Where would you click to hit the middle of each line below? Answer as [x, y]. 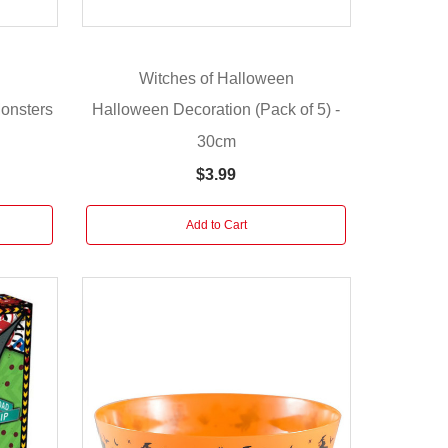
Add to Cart [216, 224]
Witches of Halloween [216, 78]
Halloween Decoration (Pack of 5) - [216, 109]
